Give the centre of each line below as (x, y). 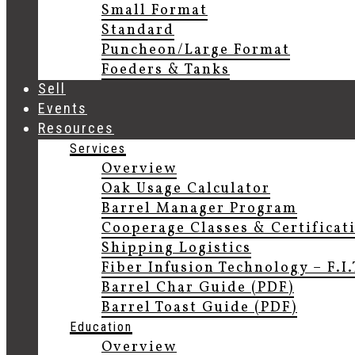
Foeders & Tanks (166, 70)
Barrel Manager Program (199, 209)
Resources (76, 128)
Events (63, 108)
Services (98, 149)
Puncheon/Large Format (196, 50)
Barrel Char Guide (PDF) (198, 288)
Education (101, 327)
